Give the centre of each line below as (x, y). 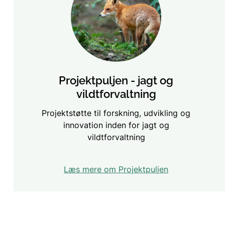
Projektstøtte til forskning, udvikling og (116, 113)
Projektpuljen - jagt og (116, 80)
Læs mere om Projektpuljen (116, 169)
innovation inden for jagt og (116, 125)
